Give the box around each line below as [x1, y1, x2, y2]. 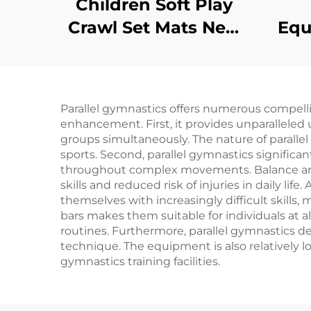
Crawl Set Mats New [67, 17, 241, 37]
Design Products [81, 40, 227, 60]
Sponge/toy [103, 63, 205, 83]
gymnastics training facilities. [60, 255, 220, 268]
